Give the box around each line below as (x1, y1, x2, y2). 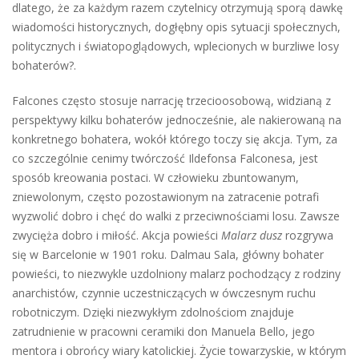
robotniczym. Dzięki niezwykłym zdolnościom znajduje (12, 305, 294, 320)
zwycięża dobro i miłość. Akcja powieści (12, 228, 221, 243)
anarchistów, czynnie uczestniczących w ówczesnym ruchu (12, 285, 316, 301)
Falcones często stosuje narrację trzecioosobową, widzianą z (12, 93, 331, 108)
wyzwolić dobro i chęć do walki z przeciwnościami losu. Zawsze (12, 208, 340, 224)
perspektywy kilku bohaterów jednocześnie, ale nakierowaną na (12, 112, 341, 127)
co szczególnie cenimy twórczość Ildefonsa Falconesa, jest (12, 151, 318, 166)
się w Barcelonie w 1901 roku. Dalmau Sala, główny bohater (12, 247, 324, 262)
